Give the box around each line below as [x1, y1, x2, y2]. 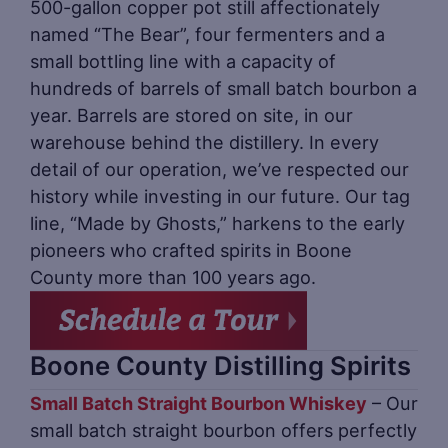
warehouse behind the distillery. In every [30, 130, 379, 153]
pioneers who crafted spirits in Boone [30, 238, 352, 261]
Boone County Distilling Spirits [30, 349, 411, 381]
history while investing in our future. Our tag [30, 184, 410, 207]
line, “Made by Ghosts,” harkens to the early [30, 211, 405, 234]
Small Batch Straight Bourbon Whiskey [30, 391, 367, 414]
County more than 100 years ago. [30, 265, 316, 288]
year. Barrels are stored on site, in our [30, 103, 353, 126]
